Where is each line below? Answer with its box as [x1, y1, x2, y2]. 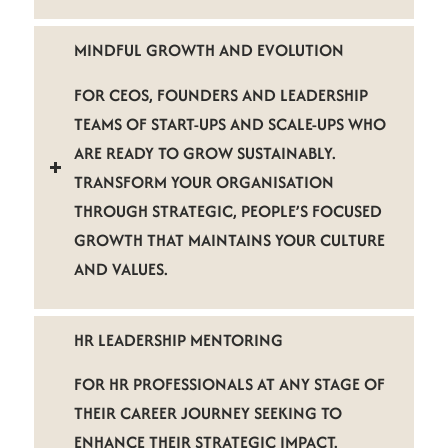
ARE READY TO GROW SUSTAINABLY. [73, 140, 336, 165]
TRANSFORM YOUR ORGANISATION [73, 169, 334, 194]
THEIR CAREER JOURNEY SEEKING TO [73, 401, 342, 426]
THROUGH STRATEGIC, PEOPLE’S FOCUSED [73, 198, 382, 223]
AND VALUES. [73, 256, 168, 281]
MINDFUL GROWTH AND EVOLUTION [73, 38, 344, 63]
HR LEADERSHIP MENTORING [73, 327, 283, 352]
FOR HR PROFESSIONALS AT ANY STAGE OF [73, 372, 385, 397]
